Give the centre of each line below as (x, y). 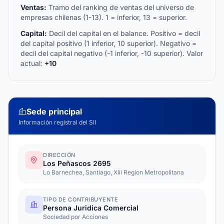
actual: (32, 63)
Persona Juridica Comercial (91, 208)
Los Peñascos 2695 (77, 163)
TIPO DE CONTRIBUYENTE (81, 199)
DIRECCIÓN (59, 155)
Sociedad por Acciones (75, 217)
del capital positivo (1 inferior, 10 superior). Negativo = (108, 43)
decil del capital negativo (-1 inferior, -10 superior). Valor (112, 53)
